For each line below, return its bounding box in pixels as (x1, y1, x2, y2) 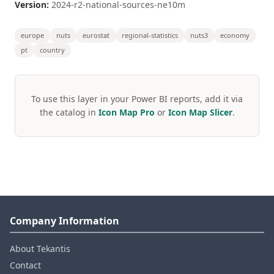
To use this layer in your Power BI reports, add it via (31, 93, 243, 105)
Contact (10, 259, 41, 271)
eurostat (83, 31, 109, 40)
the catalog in (39, 106, 98, 118)
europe (21, 31, 44, 40)
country (40, 45, 65, 54)
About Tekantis (10, 243, 70, 254)
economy (220, 31, 250, 40)
